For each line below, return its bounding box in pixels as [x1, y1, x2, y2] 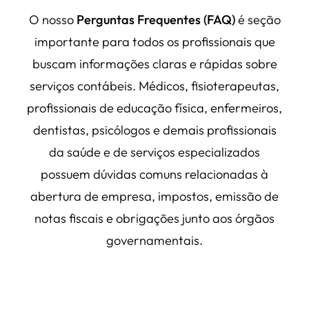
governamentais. [106, 232, 203, 248]
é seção [235, 11, 281, 28]
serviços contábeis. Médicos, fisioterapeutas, [30, 77, 279, 94]
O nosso [28, 11, 77, 28]
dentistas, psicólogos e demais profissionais [32, 121, 277, 138]
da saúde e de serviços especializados [49, 143, 260, 160]
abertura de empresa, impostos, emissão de [30, 188, 279, 204]
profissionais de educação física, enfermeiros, [27, 99, 282, 116]
